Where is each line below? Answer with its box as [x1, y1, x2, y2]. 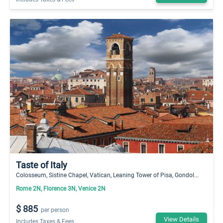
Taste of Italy [16, 159, 67, 171]
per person [41, 206, 70, 214]
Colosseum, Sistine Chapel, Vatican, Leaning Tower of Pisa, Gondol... [16, 171, 199, 179]
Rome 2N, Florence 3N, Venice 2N [16, 184, 106, 193]
